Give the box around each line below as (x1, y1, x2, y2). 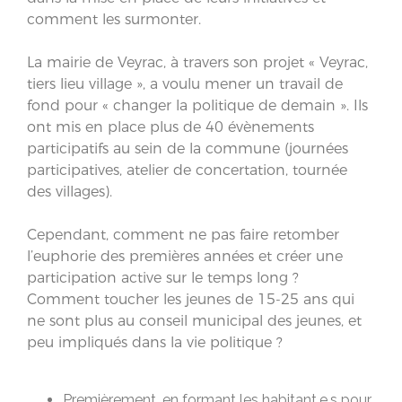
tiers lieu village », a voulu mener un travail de (27, 74, 343, 92)
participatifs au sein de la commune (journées (27, 139, 348, 157)
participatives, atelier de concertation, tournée (27, 161, 347, 179)
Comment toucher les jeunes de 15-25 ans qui (27, 290, 354, 308)
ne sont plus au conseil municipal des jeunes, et (27, 311, 362, 329)
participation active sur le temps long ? (27, 268, 299, 286)
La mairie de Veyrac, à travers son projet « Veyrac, (27, 53, 368, 71)
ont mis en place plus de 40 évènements (27, 118, 314, 135)
